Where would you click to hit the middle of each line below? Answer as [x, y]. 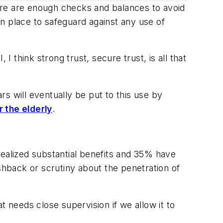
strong [51, 58]
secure [107, 58]
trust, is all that [154, 58]
